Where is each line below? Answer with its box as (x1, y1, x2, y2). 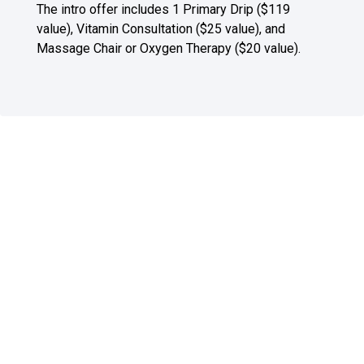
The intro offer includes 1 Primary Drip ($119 (37, 2, 290, 17)
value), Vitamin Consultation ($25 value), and (37, 21, 285, 37)
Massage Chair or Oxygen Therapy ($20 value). (37, 41, 301, 56)
